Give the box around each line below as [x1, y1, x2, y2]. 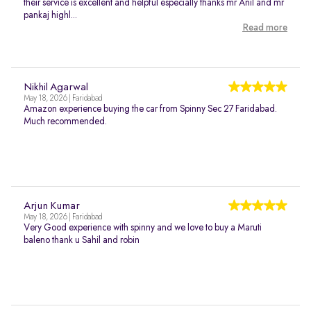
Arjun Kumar [24, 201, 80, 212]
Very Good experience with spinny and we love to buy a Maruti [24, 223, 262, 233]
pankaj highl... [24, 10, 77, 20]
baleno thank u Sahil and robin [24, 235, 140, 245]
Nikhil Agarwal [24, 82, 88, 93]
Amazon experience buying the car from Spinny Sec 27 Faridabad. [24, 104, 277, 114]
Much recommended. [24, 117, 107, 126]
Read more [242, 23, 287, 33]
